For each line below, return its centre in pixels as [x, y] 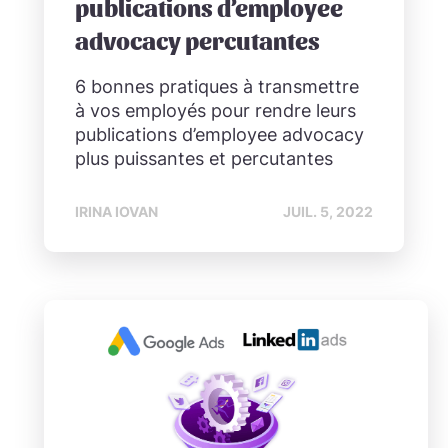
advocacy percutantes [197, 40]
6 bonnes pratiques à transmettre [217, 87]
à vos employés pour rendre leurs [215, 111]
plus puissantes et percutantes [204, 159]
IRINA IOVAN [116, 212]
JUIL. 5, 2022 [328, 212]
